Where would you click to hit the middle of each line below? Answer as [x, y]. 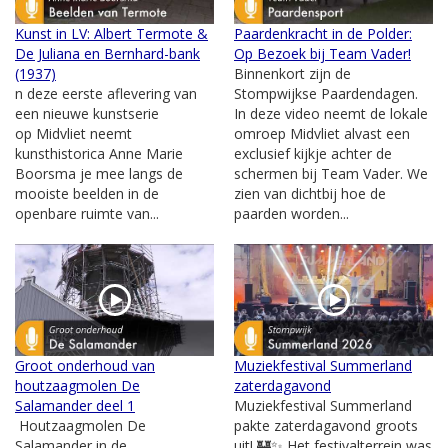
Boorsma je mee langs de [99, 173]
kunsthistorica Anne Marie [99, 153]
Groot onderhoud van [85, 365]
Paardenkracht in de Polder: [323, 33]
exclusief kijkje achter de [313, 153]
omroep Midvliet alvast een [322, 133]
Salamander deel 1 [75, 405]
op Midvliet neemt [73, 133]
